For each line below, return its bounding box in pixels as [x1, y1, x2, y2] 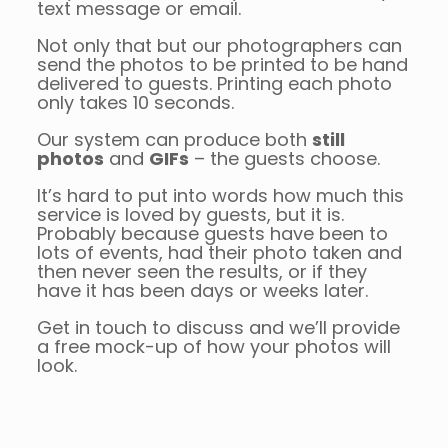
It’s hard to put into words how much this [36, 183, 404, 209]
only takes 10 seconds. [36, 90, 234, 116]
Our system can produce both [36, 127, 312, 153]
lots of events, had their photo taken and [36, 240, 402, 266]
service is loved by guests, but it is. [36, 202, 344, 228]
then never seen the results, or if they [36, 259, 367, 285]
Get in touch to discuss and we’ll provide [36, 315, 400, 341]
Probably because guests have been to [36, 221, 388, 247]
